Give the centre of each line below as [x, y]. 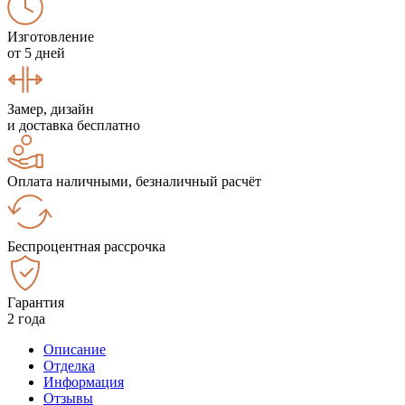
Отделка [69, 365]
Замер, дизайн [51, 108]
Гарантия [36, 302]
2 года [26, 318]
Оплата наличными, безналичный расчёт [134, 181]
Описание [75, 349]
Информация [84, 381]
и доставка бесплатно [74, 125]
